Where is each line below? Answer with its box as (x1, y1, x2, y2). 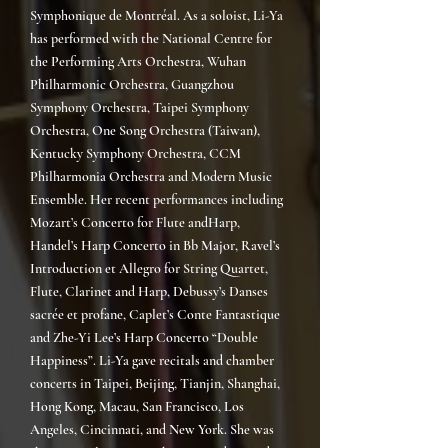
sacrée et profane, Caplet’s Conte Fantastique (30, 306, 280, 323)
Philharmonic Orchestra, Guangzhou (30, 76, 234, 93)
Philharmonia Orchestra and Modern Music (30, 168, 272, 185)
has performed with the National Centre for (30, 30, 272, 47)
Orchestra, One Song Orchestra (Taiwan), (30, 122, 260, 139)
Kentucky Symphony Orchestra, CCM (30, 145, 241, 162)
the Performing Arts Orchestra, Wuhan (30, 53, 246, 70)
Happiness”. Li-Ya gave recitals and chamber (30, 352, 274, 369)
